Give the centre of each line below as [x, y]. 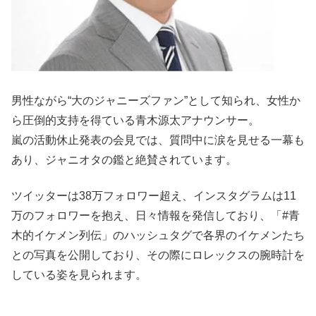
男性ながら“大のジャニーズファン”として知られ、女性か [156, 101]
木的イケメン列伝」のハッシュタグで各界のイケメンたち [158, 235]
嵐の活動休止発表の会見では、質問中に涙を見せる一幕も [158, 140]
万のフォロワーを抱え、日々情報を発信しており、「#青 [156, 215]
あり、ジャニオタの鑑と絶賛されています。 [124, 160]
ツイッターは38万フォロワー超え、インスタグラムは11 [154, 195]
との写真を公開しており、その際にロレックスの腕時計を [158, 255]
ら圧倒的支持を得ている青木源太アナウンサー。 [135, 121]
